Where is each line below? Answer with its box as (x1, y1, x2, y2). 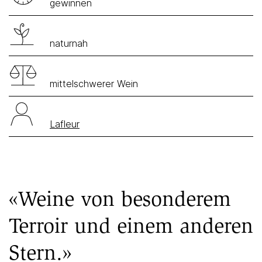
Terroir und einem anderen (9, 213, 253, 238)
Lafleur (50, 118, 80, 130)
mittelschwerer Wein (50, 78, 138, 89)
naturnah (50, 37, 88, 49)
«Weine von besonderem (9, 186, 231, 211)
